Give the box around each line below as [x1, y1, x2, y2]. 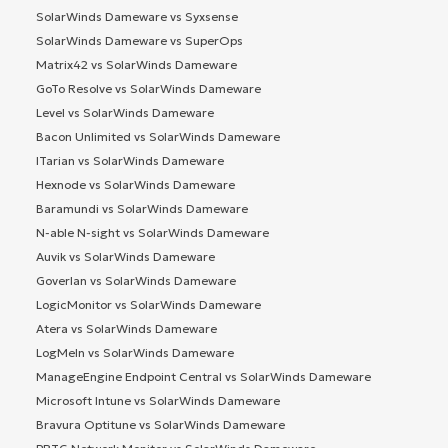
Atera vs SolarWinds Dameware [36, 320, 217, 336]
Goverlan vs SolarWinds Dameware [36, 272, 236, 288]
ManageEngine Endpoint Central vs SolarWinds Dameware [36, 368, 371, 384]
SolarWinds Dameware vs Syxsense [36, 8, 238, 24]
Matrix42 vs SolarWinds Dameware [36, 56, 237, 72]
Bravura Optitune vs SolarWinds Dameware [36, 416, 285, 432]
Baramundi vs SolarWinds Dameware [36, 200, 248, 216]
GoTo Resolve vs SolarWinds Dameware [36, 80, 261, 96]
